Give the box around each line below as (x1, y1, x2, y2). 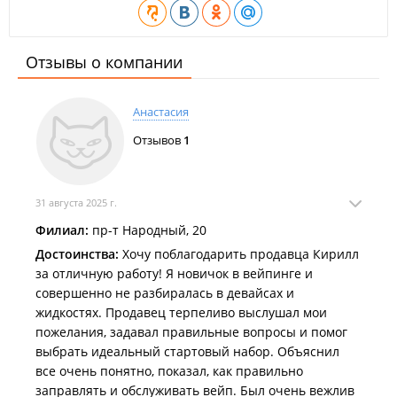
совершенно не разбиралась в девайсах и (35, 284, 294, 301)
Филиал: (35, 222, 89, 238)
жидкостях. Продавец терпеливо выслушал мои (35, 304, 327, 321)
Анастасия (133, 104, 189, 120)
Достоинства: (35, 245, 119, 262)
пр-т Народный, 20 (89, 222, 206, 238)
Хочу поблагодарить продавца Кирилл (119, 245, 359, 262)
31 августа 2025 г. (35, 196, 117, 209)
